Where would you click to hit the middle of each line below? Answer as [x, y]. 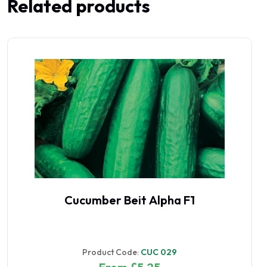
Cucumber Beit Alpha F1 [130, 200]
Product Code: [111, 252]
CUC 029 [159, 252]
